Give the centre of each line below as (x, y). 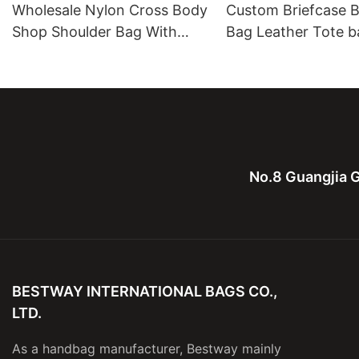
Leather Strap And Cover (97, 54)
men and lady (272, 75)
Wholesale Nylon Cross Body (110, 10)
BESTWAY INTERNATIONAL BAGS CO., (145, 291)
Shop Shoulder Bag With (95, 32)
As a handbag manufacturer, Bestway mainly (147, 349)
